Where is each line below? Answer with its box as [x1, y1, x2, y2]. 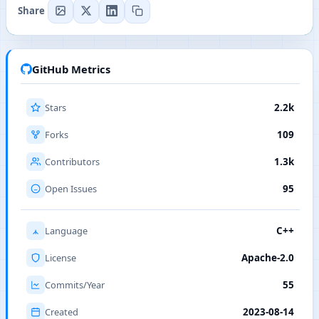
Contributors [45, 155, 100, 169]
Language [45, 224, 88, 238]
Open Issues [45, 182, 97, 196]
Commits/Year [45, 278, 105, 292]
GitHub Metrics [32, 62, 110, 77]
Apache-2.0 [241, 251, 294, 265]
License [45, 251, 76, 265]
